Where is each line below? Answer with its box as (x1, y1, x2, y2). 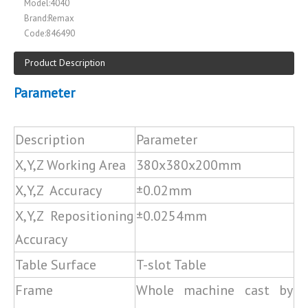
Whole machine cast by (136, 281, 293, 299)
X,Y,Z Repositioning (15, 207, 134, 225)
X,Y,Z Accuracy (15, 181, 102, 199)
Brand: (24, 12, 48, 24)
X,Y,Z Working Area (15, 156, 126, 174)
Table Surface (15, 256, 96, 274)
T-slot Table (136, 256, 206, 274)
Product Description (25, 56, 105, 69)
